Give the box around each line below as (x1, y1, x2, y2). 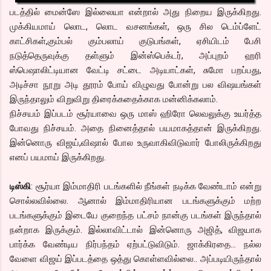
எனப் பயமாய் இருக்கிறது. (10, 152, 106, 163)
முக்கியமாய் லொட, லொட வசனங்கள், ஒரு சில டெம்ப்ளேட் (10, 21, 261, 33)
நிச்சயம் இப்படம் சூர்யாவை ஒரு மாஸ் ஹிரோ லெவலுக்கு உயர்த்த (10, 108, 261, 120)
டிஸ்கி (10, 181, 31, 192)
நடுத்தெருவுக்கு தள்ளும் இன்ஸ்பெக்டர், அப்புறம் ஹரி (10, 50, 261, 62)
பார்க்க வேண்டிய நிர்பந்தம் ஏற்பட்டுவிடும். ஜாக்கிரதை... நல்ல (10, 239, 261, 250)
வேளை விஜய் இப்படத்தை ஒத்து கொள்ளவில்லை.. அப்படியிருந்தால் (10, 253, 261, 265)
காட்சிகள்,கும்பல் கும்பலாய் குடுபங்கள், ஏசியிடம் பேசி (10, 36, 261, 47)
